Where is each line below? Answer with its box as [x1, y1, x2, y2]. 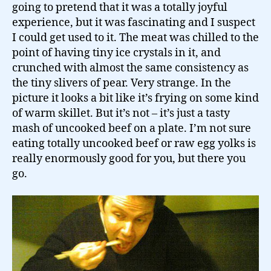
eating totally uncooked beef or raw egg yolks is [12, 137, 256, 151]
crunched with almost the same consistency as [12, 61, 249, 76]
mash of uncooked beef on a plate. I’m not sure [12, 122, 251, 136]
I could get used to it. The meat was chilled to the [12, 31, 259, 45]
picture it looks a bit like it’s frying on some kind [12, 91, 259, 106]
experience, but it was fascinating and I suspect [12, 16, 255, 30]
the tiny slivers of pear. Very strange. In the [12, 76, 231, 91]
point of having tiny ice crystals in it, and [12, 46, 221, 60]
